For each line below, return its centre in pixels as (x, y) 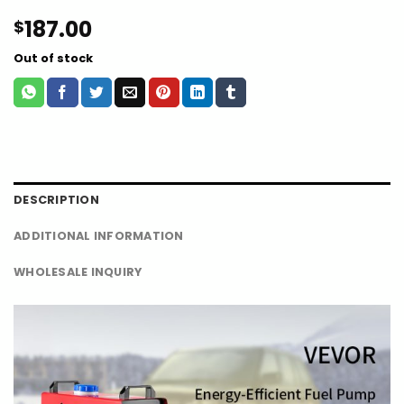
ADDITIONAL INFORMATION (99, 236)
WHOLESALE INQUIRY (78, 272)
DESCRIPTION (56, 200)
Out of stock (53, 59)
